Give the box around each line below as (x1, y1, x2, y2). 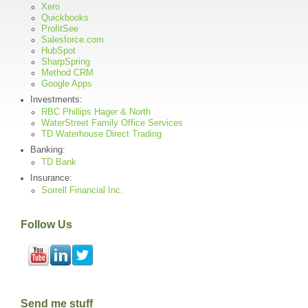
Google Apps (41, 79, 92, 89)
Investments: (30, 95, 82, 105)
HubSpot (41, 46, 76, 56)
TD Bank (41, 157, 76, 168)
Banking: (30, 145, 65, 155)
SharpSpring (41, 57, 90, 67)
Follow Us (21, 219, 72, 231)
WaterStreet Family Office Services (41, 118, 183, 129)
